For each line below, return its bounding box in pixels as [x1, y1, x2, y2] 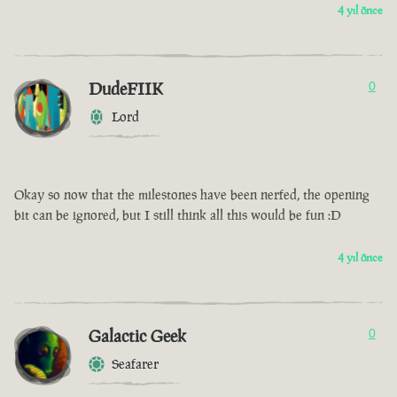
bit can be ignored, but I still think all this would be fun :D [14, 206, 341, 224]
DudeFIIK [89, 77, 163, 101]
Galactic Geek [89, 324, 186, 348]
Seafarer [112, 355, 159, 373]
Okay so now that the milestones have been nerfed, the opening [14, 186, 370, 204]
